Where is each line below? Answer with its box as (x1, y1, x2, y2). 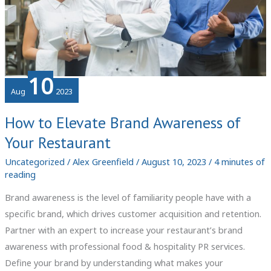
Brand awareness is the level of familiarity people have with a (4, 191, 251, 204)
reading (4, 168, 36, 180)
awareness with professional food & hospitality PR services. (4, 240, 245, 253)
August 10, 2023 (141, 155, 209, 168)
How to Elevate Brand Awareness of (4, 112, 241, 132)
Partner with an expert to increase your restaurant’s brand (4, 224, 243, 237)
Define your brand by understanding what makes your (4, 256, 223, 269)
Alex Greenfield (72, 155, 136, 168)
